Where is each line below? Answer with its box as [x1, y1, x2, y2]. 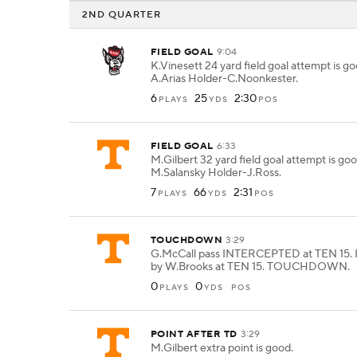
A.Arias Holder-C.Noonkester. [151, 72, 298, 86]
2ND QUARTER [82, 8, 161, 21]
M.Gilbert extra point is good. [151, 341, 293, 355]
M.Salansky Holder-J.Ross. [151, 166, 281, 180]
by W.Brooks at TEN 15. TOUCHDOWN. [151, 260, 350, 274]
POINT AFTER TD [151, 328, 237, 340]
